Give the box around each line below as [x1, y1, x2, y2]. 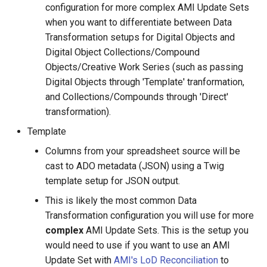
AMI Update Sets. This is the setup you [83, 224, 249, 236]
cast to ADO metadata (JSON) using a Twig [45, 160, 224, 172]
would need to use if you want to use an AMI [45, 239, 230, 251]
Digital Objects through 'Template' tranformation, [45, 76, 244, 88]
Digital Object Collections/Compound [45, 46, 200, 58]
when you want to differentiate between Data [45, 16, 232, 28]
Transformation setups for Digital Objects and [45, 31, 235, 43]
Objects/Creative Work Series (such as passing [45, 61, 243, 73]
